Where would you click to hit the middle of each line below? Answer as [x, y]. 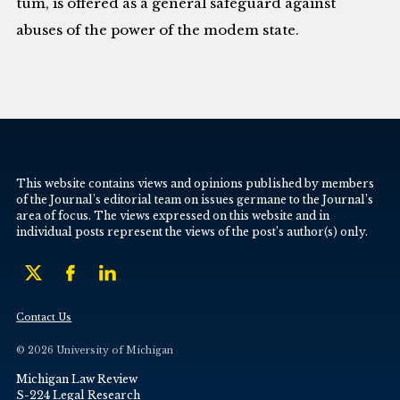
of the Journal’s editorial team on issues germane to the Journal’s [195, 199]
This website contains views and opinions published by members [196, 183]
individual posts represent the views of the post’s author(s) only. [192, 231]
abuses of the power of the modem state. [158, 30]
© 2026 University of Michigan [95, 351]
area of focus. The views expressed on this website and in [173, 215]
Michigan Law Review [77, 379]
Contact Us [44, 317]
